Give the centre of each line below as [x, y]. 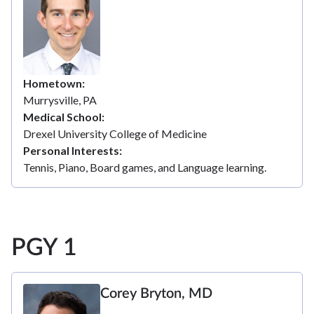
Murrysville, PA [60, 100]
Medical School [62, 116]
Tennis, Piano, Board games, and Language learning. [145, 167]
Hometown [53, 83]
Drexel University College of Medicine [115, 133]
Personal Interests [71, 150]
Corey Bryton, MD [156, 293]
